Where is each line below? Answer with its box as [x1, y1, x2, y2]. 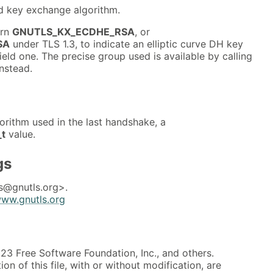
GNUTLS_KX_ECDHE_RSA [12, 26, 135, 38]
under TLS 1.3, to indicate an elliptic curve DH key [10, 38, 243, 51]
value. [5, 127, 35, 140]
